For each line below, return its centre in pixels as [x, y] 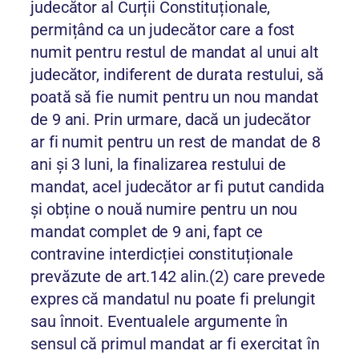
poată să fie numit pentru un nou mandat [175, 97]
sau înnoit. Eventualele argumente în [159, 322]
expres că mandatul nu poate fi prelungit [173, 299]
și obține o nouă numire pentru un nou [164, 210]
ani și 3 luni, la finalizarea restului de [158, 165]
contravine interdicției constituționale [162, 254]
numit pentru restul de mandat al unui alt [175, 52]
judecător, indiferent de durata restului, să [177, 75]
